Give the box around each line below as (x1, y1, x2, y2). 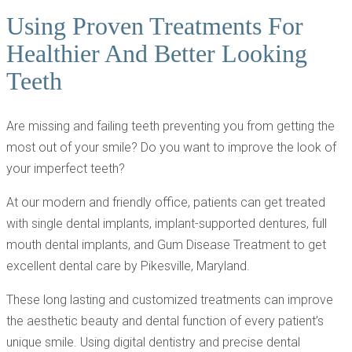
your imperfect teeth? (6, 161, 125, 177)
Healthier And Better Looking (6, 38, 307, 68)
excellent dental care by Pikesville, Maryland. (6, 258, 250, 274)
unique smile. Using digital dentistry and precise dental (6, 335, 300, 350)
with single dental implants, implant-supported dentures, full (6, 216, 327, 232)
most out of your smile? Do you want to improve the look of (6, 140, 336, 156)
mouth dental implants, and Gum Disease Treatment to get (6, 237, 326, 253)
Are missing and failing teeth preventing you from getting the (6, 119, 335, 134)
